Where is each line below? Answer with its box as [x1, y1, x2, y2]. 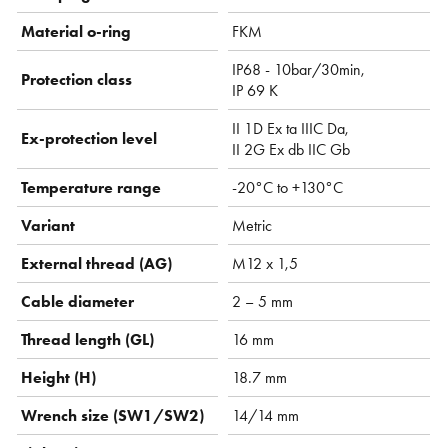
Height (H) [21, 366, 97, 388]
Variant [21, 214, 76, 236]
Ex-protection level [21, 127, 158, 149]
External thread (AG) [21, 252, 173, 274]
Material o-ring [21, 20, 132, 42]
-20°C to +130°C [232, 176, 344, 198]
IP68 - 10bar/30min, [232, 58, 366, 80]
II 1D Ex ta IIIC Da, [232, 117, 350, 139]
